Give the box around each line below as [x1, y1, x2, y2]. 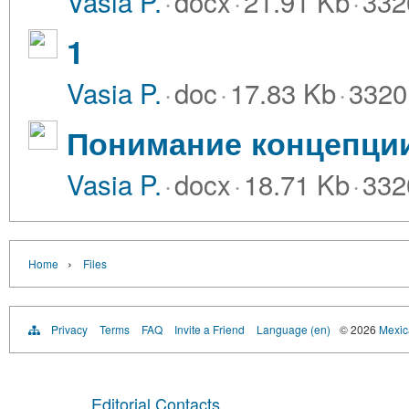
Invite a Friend [174, 321, 245, 337]
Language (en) [257, 321, 330, 337]
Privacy [51, 321, 88, 337]
